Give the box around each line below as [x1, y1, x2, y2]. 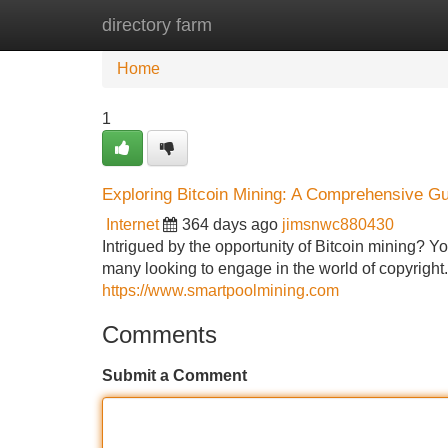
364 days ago [182, 216, 278, 233]
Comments [102, 321, 217, 348]
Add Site [359, 16, 420, 33]
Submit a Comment [102, 367, 247, 384]
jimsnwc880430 [282, 216, 394, 233]
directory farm [102, 15, 212, 35]
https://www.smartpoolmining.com [102, 282, 339, 299]
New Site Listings [205, 16, 329, 33]
